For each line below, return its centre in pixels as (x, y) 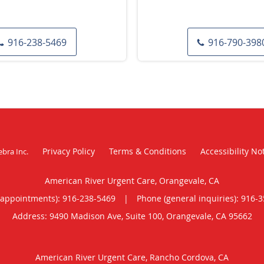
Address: (31, 216)
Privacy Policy (68, 151)
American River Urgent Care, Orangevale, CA (132, 180)
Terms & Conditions (147, 151)
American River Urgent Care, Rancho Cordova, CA (132, 257)
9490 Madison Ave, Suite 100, (108, 216)
